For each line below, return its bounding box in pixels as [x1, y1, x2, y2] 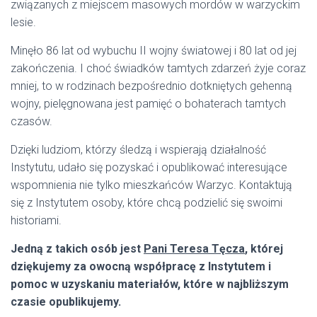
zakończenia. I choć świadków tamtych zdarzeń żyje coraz [11, 62, 306, 75]
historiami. [11, 214, 62, 227]
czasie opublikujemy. [11, 295, 121, 309]
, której [245, 242, 283, 255]
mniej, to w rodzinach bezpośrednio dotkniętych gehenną [11, 79, 292, 93]
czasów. [11, 115, 52, 128]
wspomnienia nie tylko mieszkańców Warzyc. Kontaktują [11, 178, 292, 192]
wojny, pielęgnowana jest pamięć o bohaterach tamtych [11, 97, 286, 110]
